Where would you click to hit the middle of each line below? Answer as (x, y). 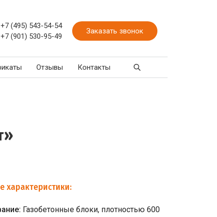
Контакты (94, 67)
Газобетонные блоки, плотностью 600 (91, 209)
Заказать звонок (115, 31)
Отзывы (50, 67)
